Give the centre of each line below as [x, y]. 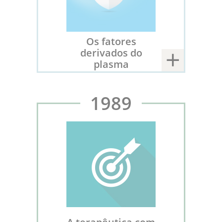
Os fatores [111, 41]
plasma [111, 64]
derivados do [111, 52]
